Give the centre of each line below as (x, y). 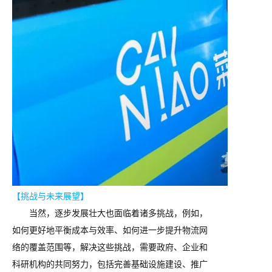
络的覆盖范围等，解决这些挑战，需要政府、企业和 (110, 246)
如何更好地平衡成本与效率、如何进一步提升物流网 (110, 229)
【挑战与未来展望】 (50, 195)
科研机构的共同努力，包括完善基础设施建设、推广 (110, 263)
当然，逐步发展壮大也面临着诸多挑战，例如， (118, 212)
